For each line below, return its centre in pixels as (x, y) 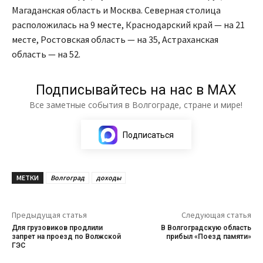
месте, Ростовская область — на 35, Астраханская (115, 39)
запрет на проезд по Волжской (66, 236)
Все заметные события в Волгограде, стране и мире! (136, 104)
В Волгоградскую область (206, 227)
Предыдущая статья (49, 215)
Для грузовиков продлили (57, 227)
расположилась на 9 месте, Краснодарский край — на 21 (128, 24)
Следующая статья (216, 215)
